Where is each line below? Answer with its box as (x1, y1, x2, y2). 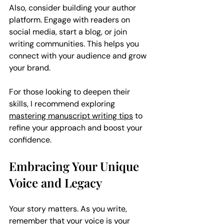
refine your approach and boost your (9, 122, 144, 133)
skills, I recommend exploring (9, 98, 117, 109)
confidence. (9, 134, 51, 145)
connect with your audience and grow (9, 50, 148, 61)
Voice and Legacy (9, 174, 102, 190)
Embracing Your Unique (9, 157, 142, 174)
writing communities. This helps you (9, 38, 141, 49)
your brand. (9, 62, 50, 73)
